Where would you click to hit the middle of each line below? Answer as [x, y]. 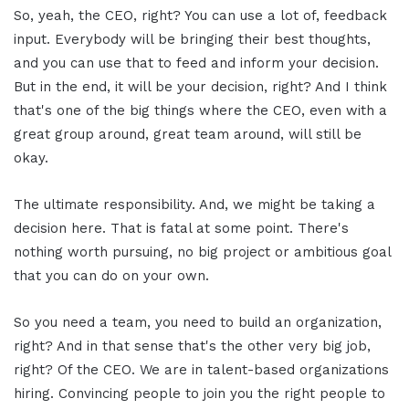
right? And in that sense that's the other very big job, [192, 346]
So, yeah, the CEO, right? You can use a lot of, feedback [200, 16]
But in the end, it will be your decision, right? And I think [200, 87]
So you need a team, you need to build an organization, [198, 323]
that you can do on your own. [111, 276]
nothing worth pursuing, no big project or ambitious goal [202, 252]
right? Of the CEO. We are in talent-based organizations [201, 370]
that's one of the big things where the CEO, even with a [200, 111]
